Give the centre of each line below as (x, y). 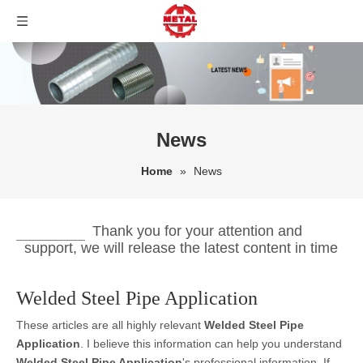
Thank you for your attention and (197, 231)
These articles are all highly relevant (110, 325)
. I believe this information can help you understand (211, 344)
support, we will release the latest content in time (181, 248)
